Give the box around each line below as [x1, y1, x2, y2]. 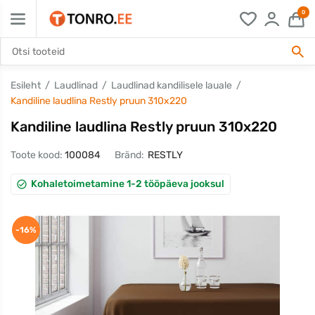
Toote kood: [11, 149, 63, 162]
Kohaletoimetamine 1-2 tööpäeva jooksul [31, 178, 224, 191]
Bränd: [115, 149, 144, 162]
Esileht [11, 79, 41, 91]
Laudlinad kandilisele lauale [111, 79, 232, 91]
